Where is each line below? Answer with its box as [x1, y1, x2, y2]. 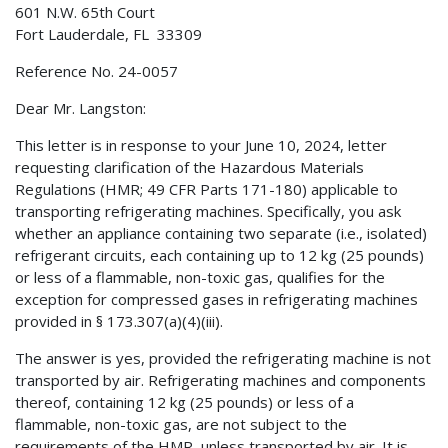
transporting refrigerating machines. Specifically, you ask [15, 201, 401, 222]
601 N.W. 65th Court [15, 2, 155, 23]
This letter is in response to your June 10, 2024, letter [15, 135, 387, 156]
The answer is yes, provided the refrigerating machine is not [15, 348, 431, 369]
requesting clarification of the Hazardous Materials [15, 157, 364, 178]
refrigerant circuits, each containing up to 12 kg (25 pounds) [15, 245, 424, 266]
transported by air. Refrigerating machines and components [15, 370, 426, 391]
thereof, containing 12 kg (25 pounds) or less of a [15, 392, 354, 413]
